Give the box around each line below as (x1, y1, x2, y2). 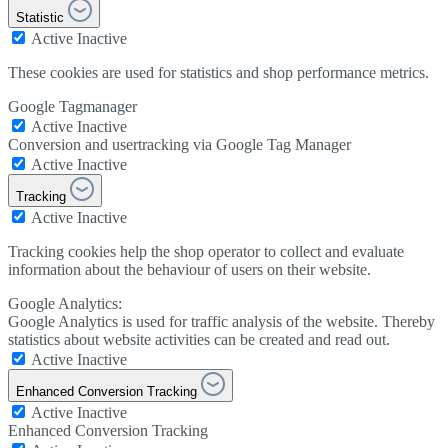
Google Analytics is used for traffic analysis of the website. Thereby (8, 312, 435, 330)
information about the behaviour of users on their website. (8, 260, 371, 278)
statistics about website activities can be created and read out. (8, 330, 390, 348)
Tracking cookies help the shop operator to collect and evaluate (8, 242, 404, 260)
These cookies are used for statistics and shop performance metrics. (8, 63, 429, 81)
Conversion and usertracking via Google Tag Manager (8, 135, 351, 153)
